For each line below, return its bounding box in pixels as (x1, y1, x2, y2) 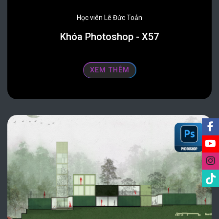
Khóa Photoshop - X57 (60, 31, 159, 43)
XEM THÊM (89, 66, 130, 75)
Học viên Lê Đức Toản (77, 14, 142, 22)
